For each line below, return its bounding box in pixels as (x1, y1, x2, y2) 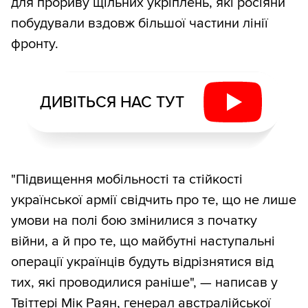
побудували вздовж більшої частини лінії (11, 15, 268, 32)
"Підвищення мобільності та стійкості (11, 171, 243, 188)
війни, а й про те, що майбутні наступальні (11, 233, 275, 250)
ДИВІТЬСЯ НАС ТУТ (39, 92, 184, 112)
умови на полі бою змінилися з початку (11, 212, 257, 230)
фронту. (11, 36, 58, 53)
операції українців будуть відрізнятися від (11, 254, 274, 271)
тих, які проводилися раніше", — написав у (11, 274, 278, 291)
